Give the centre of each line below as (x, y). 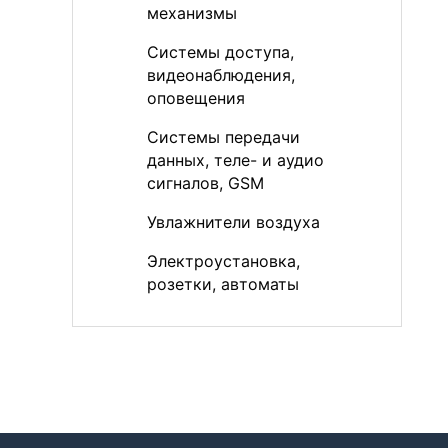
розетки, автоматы (223, 284)
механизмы (192, 13)
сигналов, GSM (205, 183)
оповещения (196, 98)
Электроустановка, (223, 261)
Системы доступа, (220, 52)
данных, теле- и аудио (235, 160)
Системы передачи (223, 137)
